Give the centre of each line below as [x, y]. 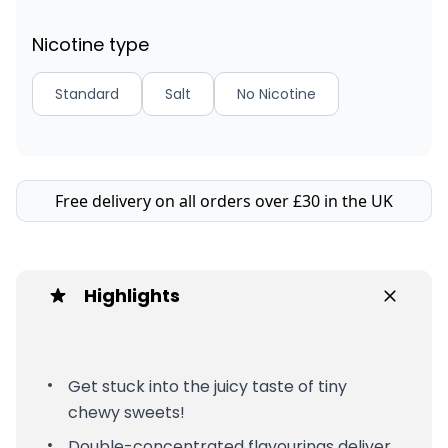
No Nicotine [276, 93]
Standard [87, 93]
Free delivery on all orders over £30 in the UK [224, 200]
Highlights [132, 295]
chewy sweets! [126, 412]
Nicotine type [90, 44]
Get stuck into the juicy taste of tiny [207, 386]
